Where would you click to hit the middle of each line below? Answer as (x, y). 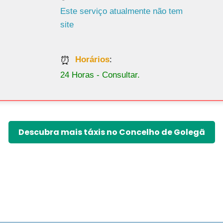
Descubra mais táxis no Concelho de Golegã (111, 106)
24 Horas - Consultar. (100, 49)
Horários (93, 34)
